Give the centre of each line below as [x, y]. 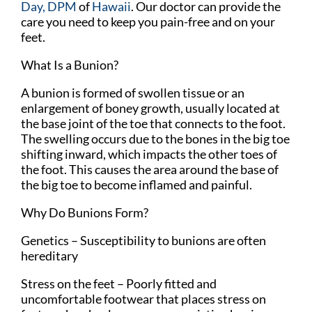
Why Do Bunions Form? [85, 213]
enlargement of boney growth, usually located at [150, 108]
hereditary [49, 256]
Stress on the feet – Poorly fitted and [119, 284]
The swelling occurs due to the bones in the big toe [155, 139]
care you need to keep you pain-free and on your [148, 22]
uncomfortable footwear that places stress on [143, 299]
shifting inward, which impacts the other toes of [149, 154]
